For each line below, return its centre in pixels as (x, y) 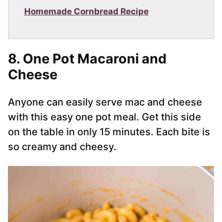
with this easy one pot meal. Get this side (105, 117)
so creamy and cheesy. (62, 147)
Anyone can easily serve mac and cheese (105, 102)
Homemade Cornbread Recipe (86, 12)
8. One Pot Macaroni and (87, 59)
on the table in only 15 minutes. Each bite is (109, 132)
